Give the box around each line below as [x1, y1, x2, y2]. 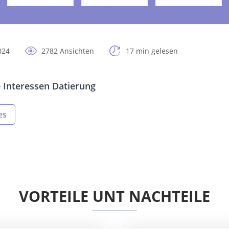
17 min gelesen [126, 46, 178, 56]
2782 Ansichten [41, 46, 94, 56]
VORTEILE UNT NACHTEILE [19, 186, 210, 207]
